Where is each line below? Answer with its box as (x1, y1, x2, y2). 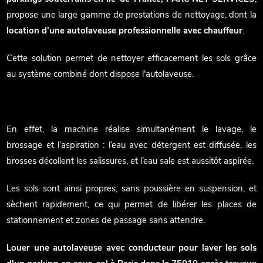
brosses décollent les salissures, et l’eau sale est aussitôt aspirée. (6, 157, 254, 166)
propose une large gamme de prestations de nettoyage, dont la (6, 11, 257, 20)
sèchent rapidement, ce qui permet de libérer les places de (6, 200, 257, 210)
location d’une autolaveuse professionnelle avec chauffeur (6, 26, 243, 36)
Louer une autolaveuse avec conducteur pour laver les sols (6, 244, 257, 253)
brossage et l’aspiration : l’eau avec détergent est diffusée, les (6, 141, 257, 150)
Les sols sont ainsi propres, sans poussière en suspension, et (6, 184, 257, 194)
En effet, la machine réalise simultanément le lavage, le (6, 125, 257, 134)
